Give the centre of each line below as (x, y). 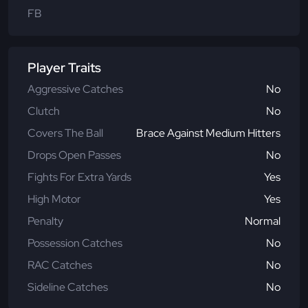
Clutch (44, 111)
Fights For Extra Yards (79, 177)
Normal (263, 221)
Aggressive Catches (75, 89)
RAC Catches (60, 265)
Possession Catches (75, 243)
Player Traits (64, 68)
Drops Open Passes (74, 155)
